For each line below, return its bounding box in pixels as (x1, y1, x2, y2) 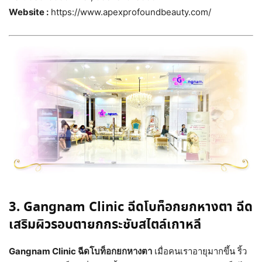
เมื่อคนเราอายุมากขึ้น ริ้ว (152, 245, 247, 257)
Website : (9, 6, 49, 18)
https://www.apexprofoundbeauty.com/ (49, 6, 211, 18)
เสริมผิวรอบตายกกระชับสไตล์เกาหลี (9, 215, 201, 235)
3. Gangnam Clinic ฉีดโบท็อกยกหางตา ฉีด (9, 197, 253, 217)
